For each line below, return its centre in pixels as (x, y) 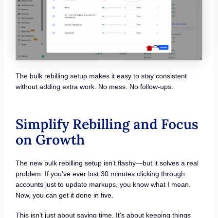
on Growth (50, 139)
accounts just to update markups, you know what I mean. (103, 184)
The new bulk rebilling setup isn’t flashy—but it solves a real (107, 163)
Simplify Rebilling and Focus (107, 124)
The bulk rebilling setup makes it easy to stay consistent (101, 76)
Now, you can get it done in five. (64, 195)
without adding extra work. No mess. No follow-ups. (94, 86)
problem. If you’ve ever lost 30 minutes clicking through (100, 173)
